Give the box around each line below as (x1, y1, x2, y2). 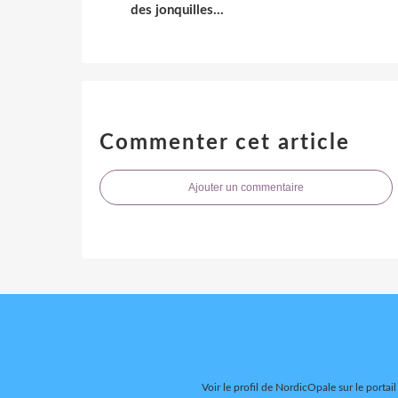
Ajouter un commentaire (188, 180, 304, 194)
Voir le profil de (202, 381, 275, 393)
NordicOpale (275, 381, 336, 393)
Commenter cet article (99, 131, 350, 154)
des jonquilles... (131, 3, 224, 17)
